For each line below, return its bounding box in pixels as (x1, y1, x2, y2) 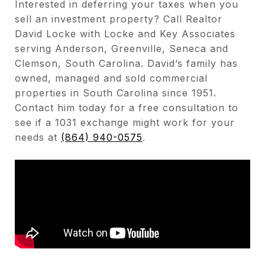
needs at (15, 131, 61, 143)
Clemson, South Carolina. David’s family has (15, 57, 238, 69)
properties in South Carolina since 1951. (15, 87, 216, 99)
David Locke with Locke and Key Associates (15, 28, 235, 40)
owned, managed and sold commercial (15, 72, 208, 84)
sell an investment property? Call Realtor (15, 13, 222, 25)
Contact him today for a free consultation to (15, 102, 238, 114)
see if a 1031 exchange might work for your (15, 117, 235, 128)
